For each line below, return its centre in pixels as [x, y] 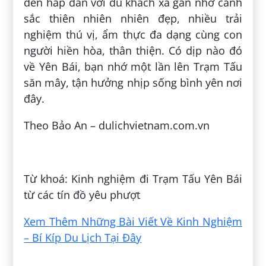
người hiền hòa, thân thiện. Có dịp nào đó [133, 51]
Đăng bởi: [51, 152]
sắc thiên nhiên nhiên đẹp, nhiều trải [133, 19]
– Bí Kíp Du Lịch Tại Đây [83, 238]
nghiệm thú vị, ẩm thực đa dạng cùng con [133, 35]
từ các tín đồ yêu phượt [82, 195]
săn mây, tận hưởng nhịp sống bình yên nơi [133, 83]
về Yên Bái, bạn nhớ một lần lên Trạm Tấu [133, 67]
